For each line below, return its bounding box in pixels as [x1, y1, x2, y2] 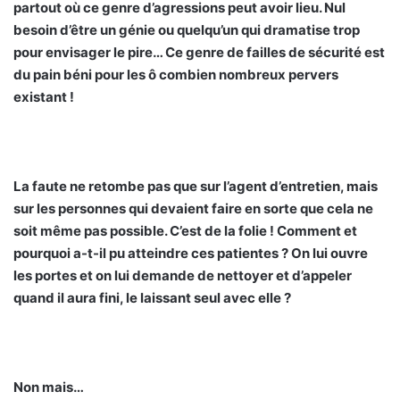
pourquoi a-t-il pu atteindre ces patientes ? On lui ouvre [13, 245, 368, 262]
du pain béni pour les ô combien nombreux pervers [13, 66, 338, 84]
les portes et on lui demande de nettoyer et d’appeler [13, 267, 352, 285]
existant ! [13, 88, 74, 106]
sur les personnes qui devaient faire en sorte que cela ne [13, 200, 373, 218]
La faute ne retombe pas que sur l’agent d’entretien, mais [13, 178, 378, 196]
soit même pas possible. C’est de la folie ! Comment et [13, 222, 357, 240]
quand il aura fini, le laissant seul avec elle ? [13, 289, 291, 307]
